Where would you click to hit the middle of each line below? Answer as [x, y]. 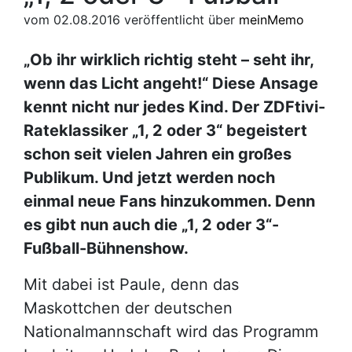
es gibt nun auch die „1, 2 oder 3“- [151, 224]
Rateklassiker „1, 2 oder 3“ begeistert [165, 130]
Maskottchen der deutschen [128, 308]
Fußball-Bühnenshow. [106, 248]
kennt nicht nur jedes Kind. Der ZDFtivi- [174, 106]
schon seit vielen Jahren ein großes [158, 154]
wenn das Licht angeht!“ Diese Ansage [171, 83]
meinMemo [271, 19]
